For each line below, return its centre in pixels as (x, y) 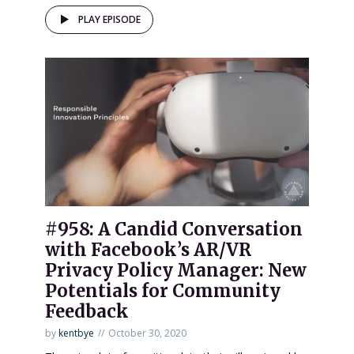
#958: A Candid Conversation (174, 230)
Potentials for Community (163, 291)
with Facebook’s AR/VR (148, 250)
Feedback (87, 312)
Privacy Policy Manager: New (176, 271)
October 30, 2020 (147, 333)
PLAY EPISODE (109, 20)
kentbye (76, 333)
